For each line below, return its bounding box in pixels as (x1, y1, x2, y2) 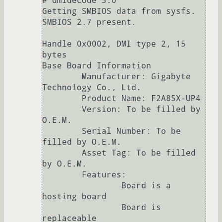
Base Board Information (42, 60, 151, 70)
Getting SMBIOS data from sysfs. (42, 6, 196, 16)
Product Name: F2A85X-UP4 (42, 93, 82, 103)
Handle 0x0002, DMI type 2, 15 (42, 39, 186, 49)
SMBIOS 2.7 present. (42, 17, 136, 27)
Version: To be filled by (42, 104, 82, 114)
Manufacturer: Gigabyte (42, 71, 82, 81)
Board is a (42, 180, 121, 190)
